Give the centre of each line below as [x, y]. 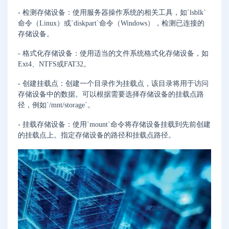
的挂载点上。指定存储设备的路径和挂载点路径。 [97, 135]
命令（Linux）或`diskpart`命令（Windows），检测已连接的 [111, 24]
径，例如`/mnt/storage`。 [56, 105]
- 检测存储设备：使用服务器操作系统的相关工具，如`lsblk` [112, 13]
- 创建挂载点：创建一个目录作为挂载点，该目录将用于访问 [113, 84]
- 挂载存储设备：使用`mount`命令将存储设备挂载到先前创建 [114, 124]
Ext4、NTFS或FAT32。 [54, 64]
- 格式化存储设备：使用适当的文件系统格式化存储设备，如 [113, 54]
